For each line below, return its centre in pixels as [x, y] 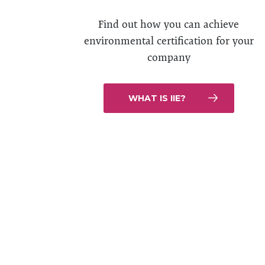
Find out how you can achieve [169, 24]
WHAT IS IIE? [157, 98]
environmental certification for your [169, 41]
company [169, 57]
